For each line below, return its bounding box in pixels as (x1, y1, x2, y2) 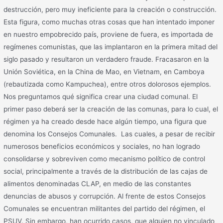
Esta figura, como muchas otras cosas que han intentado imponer (3, 17, 215, 26)
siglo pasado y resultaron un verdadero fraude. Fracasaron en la (3, 55, 210, 63)
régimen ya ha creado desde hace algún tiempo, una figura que (3, 117, 207, 125)
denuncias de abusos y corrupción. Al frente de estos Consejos (3, 192, 206, 200)
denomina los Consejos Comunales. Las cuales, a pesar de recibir (3, 129, 216, 138)
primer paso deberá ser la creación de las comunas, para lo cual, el (3, 105, 219, 113)
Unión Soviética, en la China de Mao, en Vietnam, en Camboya (3, 67, 205, 76)
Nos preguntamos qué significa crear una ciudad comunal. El (3, 92, 198, 101)
